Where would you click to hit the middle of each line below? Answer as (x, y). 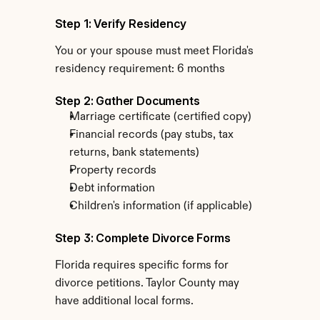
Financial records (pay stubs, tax (151, 135)
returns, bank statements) (134, 153)
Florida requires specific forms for (141, 266)
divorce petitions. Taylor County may (147, 284)
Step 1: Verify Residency (120, 24)
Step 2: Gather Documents (127, 101)
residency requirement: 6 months (140, 69)
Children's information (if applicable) (160, 206)
